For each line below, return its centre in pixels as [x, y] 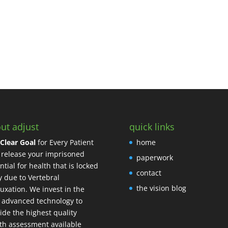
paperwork [154, 157]
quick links [152, 126]
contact [149, 173]
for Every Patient [64, 142]
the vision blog [161, 188]
